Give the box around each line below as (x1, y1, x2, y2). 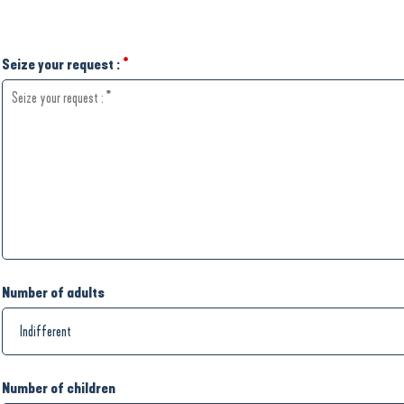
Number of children (2, 380, 115, 397)
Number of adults (2, 284, 105, 301)
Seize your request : (2, 56, 123, 73)
